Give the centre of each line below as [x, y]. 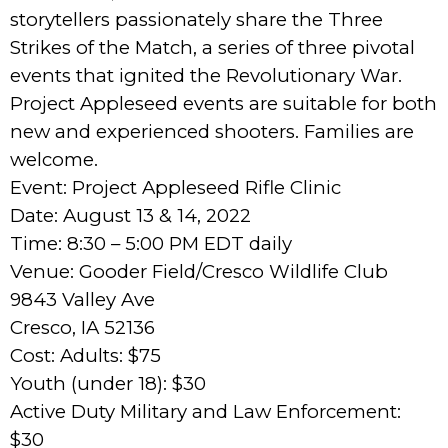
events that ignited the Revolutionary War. [206, 75]
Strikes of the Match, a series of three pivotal [212, 47]
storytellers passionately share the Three [196, 19]
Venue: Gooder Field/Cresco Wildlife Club [199, 271]
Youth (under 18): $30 [108, 383]
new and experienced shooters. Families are [212, 131]
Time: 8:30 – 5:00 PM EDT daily [151, 243]
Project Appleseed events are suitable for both [223, 103]
